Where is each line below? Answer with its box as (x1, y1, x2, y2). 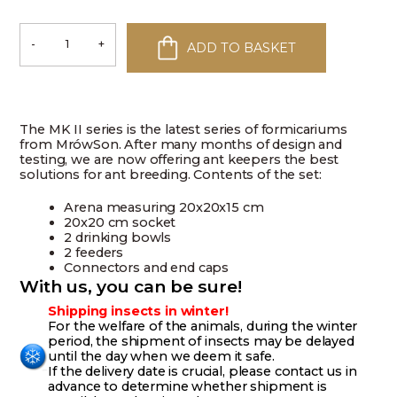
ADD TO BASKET (186, 39, 296, 56)
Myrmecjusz (66, 117, 145, 134)
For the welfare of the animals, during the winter (48, 318, 358, 335)
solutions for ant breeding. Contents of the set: (19, 167, 322, 183)
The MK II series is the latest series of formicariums (19, 121, 347, 138)
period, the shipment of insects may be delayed (48, 333, 354, 350)
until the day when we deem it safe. (48, 348, 275, 365)
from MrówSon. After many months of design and (19, 136, 342, 153)
